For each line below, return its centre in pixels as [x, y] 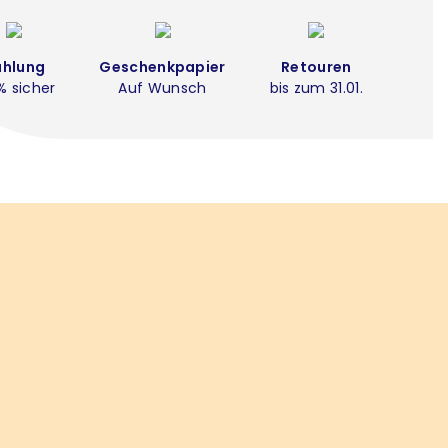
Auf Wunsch [162, 87]
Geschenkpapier [162, 66]
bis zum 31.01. [316, 87]
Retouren [316, 66]
